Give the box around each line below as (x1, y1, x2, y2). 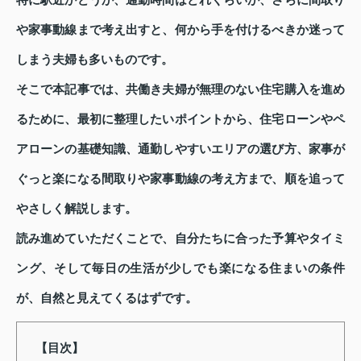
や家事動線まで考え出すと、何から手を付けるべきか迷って (16, 23, 345, 37)
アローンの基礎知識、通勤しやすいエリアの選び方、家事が (16, 143, 345, 156)
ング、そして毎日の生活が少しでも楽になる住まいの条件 (16, 262, 345, 276)
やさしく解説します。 (16, 202, 137, 216)
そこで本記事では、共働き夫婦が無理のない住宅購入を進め (16, 83, 345, 97)
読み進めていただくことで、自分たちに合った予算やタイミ (16, 232, 345, 246)
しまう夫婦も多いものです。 (16, 53, 173, 67)
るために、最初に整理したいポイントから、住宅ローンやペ (16, 113, 345, 127)
